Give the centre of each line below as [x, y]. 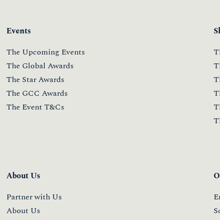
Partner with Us [34, 197]
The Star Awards [36, 79]
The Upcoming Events [46, 52]
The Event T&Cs [36, 107]
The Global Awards [40, 66]
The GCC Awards [37, 93]
